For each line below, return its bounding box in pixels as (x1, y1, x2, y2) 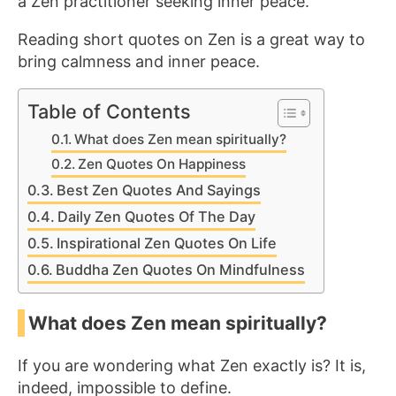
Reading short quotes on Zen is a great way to (18, 30, 365, 49)
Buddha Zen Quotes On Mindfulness (56, 261, 306, 278)
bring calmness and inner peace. (18, 52, 260, 71)
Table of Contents (27, 100, 191, 123)
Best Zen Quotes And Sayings (57, 181, 262, 199)
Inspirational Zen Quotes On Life (57, 234, 278, 252)
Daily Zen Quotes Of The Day (57, 208, 256, 225)
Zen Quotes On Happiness (78, 156, 247, 172)
